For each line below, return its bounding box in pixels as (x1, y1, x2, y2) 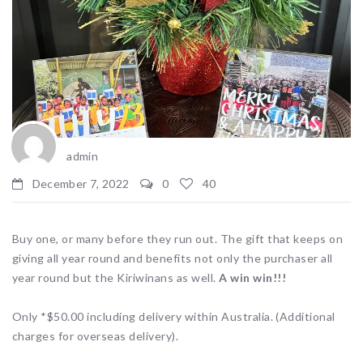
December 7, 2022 (29, 176, 130, 190)
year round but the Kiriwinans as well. (12, 270, 220, 284)
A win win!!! (219, 270, 287, 284)
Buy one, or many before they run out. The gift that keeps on (12, 231, 344, 246)
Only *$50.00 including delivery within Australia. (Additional (12, 309, 335, 323)
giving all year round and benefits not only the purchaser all (12, 250, 333, 265)
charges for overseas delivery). (12, 328, 179, 343)
